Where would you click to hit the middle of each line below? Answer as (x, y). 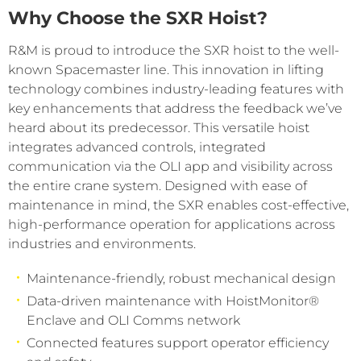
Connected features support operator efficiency (178, 343)
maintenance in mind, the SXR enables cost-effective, (178, 205)
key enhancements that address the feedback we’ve (175, 108)
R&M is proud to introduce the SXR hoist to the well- (174, 50)
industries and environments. (104, 244)
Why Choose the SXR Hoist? (138, 18)
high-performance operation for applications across (172, 224)
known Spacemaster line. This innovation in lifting (166, 70)
